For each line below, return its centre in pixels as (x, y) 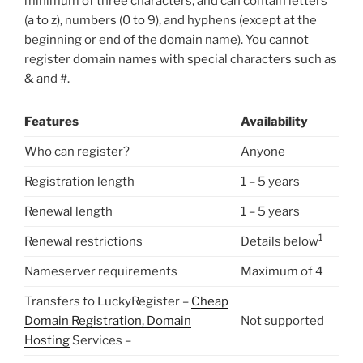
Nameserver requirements (101, 271)
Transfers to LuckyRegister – (108, 301)
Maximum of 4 (282, 271)
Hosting (47, 340)
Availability (274, 121)
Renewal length (68, 211)
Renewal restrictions (83, 241)
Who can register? (77, 151)
